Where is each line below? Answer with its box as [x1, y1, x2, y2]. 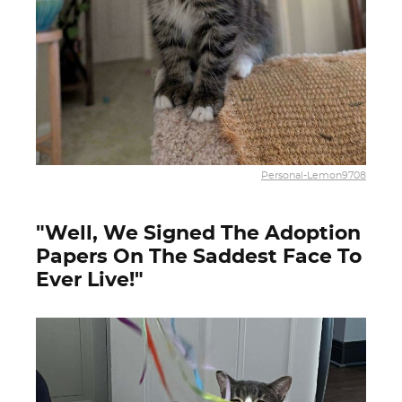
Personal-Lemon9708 [261, 170, 366, 180]
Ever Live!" [36, 270, 144, 290]
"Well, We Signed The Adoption [36, 223, 361, 243]
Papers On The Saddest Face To [36, 247, 362, 267]
